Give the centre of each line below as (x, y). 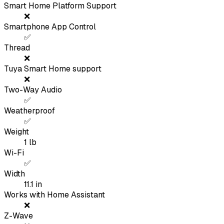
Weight (16, 132)
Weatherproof (29, 111)
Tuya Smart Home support (53, 69)
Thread (17, 48)
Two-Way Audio (33, 90)
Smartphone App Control (50, 27)
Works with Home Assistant (54, 195)
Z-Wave (18, 216)
